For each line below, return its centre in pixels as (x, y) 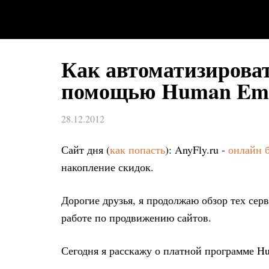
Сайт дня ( (86, 150)
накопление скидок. (107, 167)
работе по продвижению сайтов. (136, 217)
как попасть (138, 150)
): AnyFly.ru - (197, 150)
